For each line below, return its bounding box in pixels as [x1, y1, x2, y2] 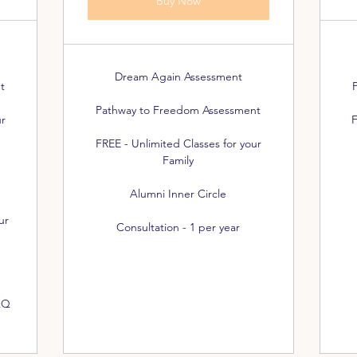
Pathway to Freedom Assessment [96, 103, 261, 117]
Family [163, 153, 194, 167]
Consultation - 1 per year [116, 220, 241, 234]
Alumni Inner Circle [130, 186, 227, 201]
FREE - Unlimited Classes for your [95, 136, 261, 151]
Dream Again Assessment [114, 69, 242, 84]
